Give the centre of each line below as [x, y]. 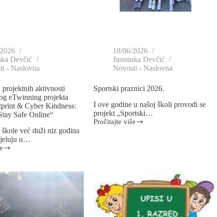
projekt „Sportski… [123, 113]
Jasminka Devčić [139, 60]
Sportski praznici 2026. [129, 89]
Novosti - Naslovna [142, 68]
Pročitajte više [114, 122]
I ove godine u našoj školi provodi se [149, 105]
